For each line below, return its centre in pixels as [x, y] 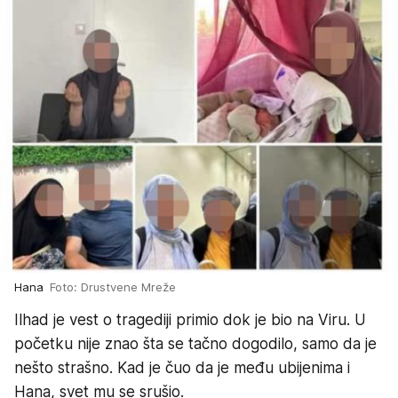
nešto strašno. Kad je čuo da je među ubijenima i [182, 368]
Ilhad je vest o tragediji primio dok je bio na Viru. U [190, 320]
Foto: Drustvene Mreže [113, 287]
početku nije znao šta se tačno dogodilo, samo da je [195, 344]
